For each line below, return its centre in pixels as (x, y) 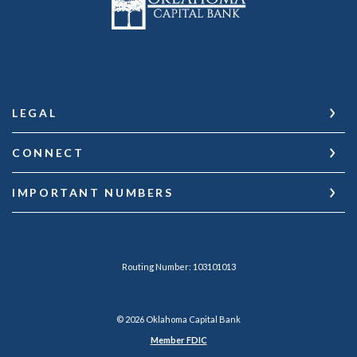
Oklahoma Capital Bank (192, 320)
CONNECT (48, 153)
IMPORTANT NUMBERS (93, 193)
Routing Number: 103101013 (178, 267)
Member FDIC (178, 340)
